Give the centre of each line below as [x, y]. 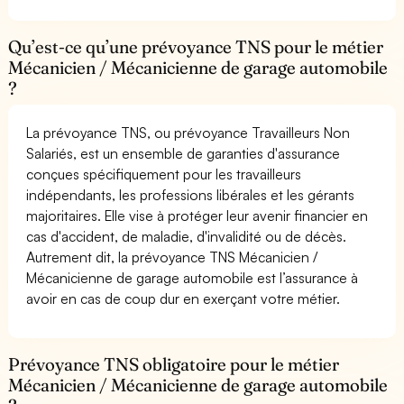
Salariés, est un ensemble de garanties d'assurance [184, 153]
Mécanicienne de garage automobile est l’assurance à [193, 277]
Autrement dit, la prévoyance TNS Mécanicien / [172, 257]
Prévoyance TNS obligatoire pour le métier [174, 364]
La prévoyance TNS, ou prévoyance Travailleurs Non [188, 132]
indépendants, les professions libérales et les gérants [191, 194]
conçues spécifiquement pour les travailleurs [164, 174]
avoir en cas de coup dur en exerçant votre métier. [184, 298]
